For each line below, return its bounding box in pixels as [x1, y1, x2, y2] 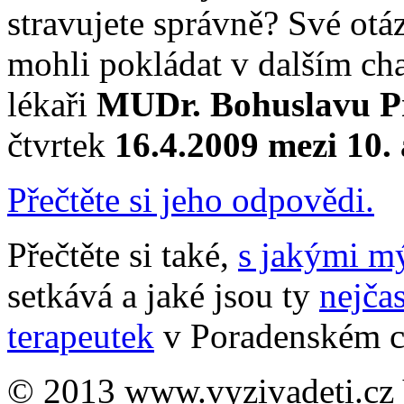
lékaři [7, 85, 96, 124]
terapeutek [7, 317, 154, 356]
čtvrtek [7, 125, 115, 165]
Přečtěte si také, [7, 235, 238, 275]
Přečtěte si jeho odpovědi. [7, 180, 374, 220]
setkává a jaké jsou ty [7, 276, 319, 316]
